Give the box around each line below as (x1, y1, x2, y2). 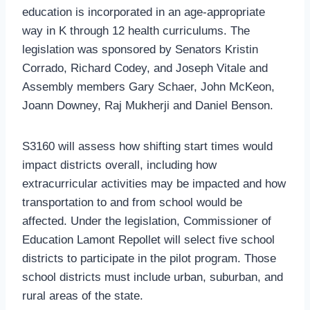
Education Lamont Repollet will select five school (22, 232, 275, 246)
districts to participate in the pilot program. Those (22, 251, 276, 265)
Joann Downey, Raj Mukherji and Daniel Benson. (22, 98, 273, 112)
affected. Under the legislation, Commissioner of (22, 214, 271, 228)
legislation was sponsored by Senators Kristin (22, 42, 258, 56)
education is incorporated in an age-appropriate (22, 5, 265, 19)
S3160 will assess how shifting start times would (22, 139, 273, 153)
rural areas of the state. (22, 289, 143, 302)
